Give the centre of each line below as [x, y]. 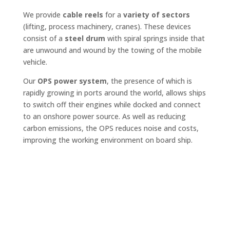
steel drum [84, 38]
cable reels [83, 14]
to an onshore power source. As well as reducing [104, 116]
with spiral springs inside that [155, 38]
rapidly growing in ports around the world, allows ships [114, 92]
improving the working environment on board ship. [108, 140]
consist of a [43, 38]
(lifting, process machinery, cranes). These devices [107, 26]
